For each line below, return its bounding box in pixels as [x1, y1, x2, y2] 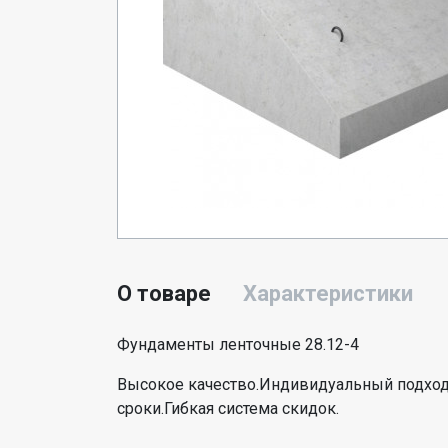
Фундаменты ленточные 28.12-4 [117, 335, 359, 354]
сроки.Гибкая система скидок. [117, 399, 339, 418]
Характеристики [243, 281, 413, 306]
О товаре [117, 281, 211, 306]
